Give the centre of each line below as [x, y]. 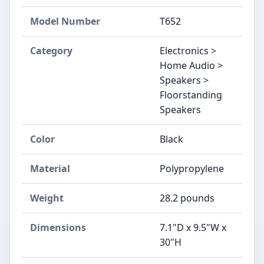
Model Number [65, 21]
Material [50, 169]
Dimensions [58, 227]
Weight [47, 198]
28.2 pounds [187, 198]
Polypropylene [192, 169]
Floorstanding [191, 95]
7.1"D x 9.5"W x [193, 227]
